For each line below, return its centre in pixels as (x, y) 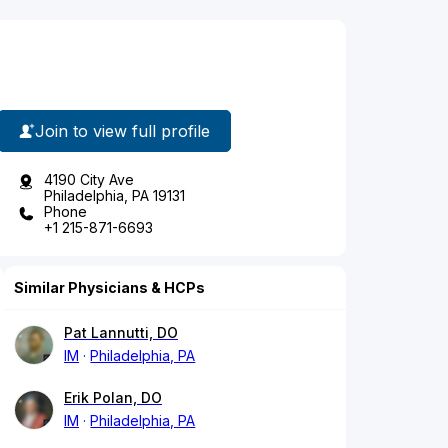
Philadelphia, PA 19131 (114, 196)
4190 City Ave (89, 180)
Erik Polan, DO (113, 398)
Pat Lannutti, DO (121, 333)
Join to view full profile (122, 130)
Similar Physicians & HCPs (109, 288)
